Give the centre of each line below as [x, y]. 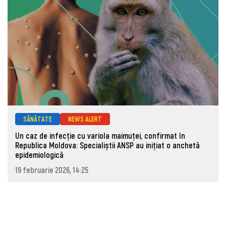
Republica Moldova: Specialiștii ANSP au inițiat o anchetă [107, 145]
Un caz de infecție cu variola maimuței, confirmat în [100, 135]
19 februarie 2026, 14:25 [52, 169]
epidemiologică [39, 154]
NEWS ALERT [85, 119]
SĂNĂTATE [38, 119]
